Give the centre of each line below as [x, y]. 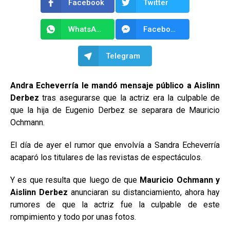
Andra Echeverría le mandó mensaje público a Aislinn [115, 85]
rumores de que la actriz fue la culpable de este [115, 205]
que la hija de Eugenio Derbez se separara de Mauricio [115, 110]
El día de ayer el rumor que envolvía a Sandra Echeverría [115, 145]
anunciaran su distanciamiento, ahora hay [144, 192]
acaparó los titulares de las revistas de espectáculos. [106, 157]
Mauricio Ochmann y [180, 180]
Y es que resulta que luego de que [75, 180]
